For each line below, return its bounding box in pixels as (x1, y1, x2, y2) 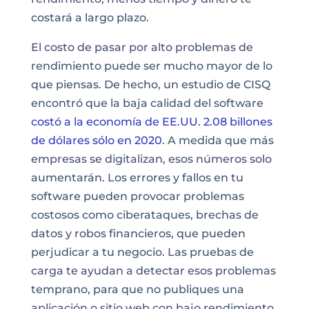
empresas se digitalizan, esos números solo (30, 152, 272, 166)
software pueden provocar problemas (30, 190, 244, 203)
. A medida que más (161, 134, 274, 147)
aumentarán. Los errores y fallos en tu (30, 171, 243, 184)
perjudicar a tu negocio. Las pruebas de (30, 246, 254, 259)
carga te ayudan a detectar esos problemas (30, 264, 276, 277)
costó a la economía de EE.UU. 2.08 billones (30, 115, 272, 128)
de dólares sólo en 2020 (30, 134, 162, 147)
